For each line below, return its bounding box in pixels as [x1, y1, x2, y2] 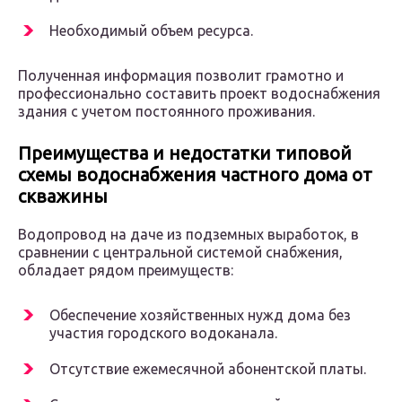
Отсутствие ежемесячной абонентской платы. [49, 361, 366, 378]
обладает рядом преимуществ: [18, 262, 233, 279]
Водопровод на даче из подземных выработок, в [18, 226, 359, 243]
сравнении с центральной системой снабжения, [18, 244, 343, 261]
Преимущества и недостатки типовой [18, 143, 352, 164]
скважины [18, 186, 108, 207]
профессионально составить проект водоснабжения [18, 85, 380, 102]
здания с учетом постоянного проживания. [18, 103, 315, 120]
